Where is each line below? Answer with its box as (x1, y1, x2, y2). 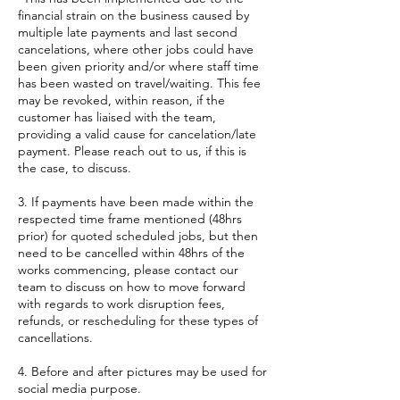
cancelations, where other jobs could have (18, 41, 254, 57)
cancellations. (18, 329, 93, 346)
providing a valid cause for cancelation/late (18, 126, 256, 142)
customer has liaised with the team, (18, 109, 216, 125)
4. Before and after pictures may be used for (18, 363, 267, 379)
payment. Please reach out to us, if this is (18, 143, 246, 159)
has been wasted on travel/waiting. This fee (18, 75, 261, 91)
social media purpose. (18, 380, 141, 396)
